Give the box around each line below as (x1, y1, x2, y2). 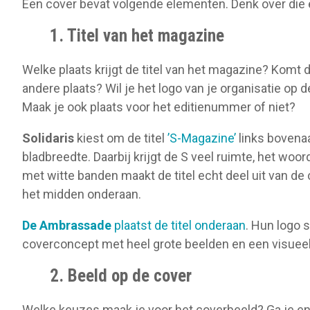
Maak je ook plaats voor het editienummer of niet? (22, 99, 295, 114)
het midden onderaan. (22, 186, 141, 201)
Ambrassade (39, 217, 111, 232)
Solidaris (22, 130, 74, 145)
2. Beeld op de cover (50, 265, 192, 286)
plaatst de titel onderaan (111, 217, 246, 232)
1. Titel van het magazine (50, 25, 224, 46)
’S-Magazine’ (167, 130, 236, 145)
